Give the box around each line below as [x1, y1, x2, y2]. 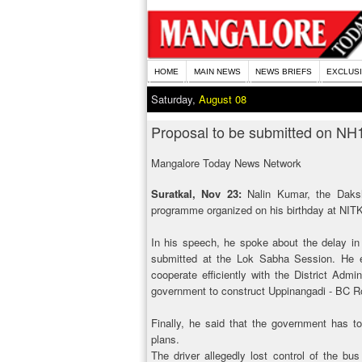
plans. [151, 331, 179, 347]
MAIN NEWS [193, 67, 241, 76]
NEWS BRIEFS [255, 67, 312, 76]
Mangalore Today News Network [151, 155, 301, 170]
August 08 [199, 91, 246, 107]
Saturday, [151, 91, 199, 107]
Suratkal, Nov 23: [151, 186, 248, 201]
